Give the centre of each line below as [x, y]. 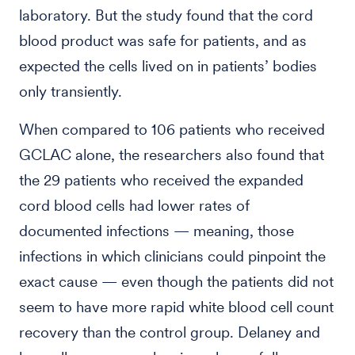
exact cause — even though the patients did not [176, 282]
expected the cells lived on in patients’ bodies [168, 66]
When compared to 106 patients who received [172, 130]
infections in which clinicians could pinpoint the [172, 256]
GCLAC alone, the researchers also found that [172, 155]
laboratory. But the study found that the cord [166, 15]
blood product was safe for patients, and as [163, 41]
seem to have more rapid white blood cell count [176, 307]
